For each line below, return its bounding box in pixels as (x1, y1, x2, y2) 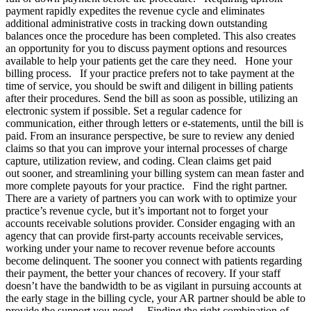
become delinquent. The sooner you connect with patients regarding (6, 255, 302, 267)
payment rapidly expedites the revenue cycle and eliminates (6, 5, 264, 17)
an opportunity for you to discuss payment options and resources (6, 42, 287, 54)
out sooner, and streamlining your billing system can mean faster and (6, 167, 304, 179)
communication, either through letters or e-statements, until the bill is (6, 117, 303, 129)
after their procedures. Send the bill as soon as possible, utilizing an (6, 92, 298, 104)
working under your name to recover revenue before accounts (6, 242, 275, 254)
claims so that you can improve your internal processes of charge (6, 142, 287, 154)
